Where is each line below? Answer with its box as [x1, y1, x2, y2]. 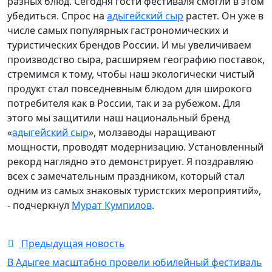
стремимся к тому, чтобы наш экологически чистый [7, 67, 254, 81]
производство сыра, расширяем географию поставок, [7, 52, 265, 66]
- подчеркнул [7, 198, 72, 212]
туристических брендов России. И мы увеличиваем [7, 38, 251, 52]
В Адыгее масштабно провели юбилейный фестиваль [7, 255, 262, 269]
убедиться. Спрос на [7, 8, 107, 22]
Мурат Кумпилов [72, 198, 152, 212]
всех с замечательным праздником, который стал [7, 169, 245, 183]
